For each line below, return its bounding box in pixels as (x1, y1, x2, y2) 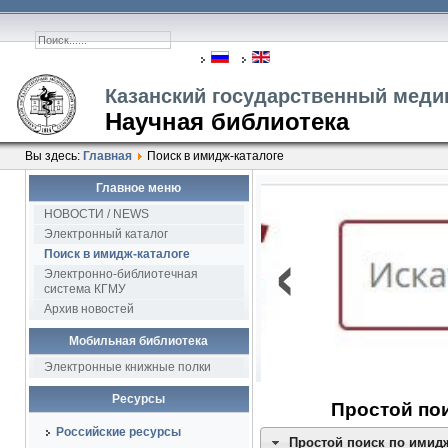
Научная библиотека (105, 108, 349, 135)
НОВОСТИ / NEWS (43, 207, 149, 221)
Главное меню (96, 181, 181, 195)
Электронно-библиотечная (43, 267, 198, 281)
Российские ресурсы (55, 425, 181, 439)
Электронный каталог (43, 227, 168, 241)
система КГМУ (43, 282, 126, 296)
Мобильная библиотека (69, 334, 208, 348)
